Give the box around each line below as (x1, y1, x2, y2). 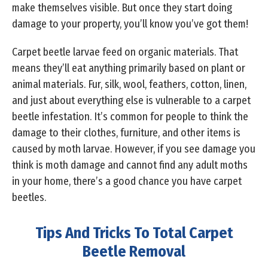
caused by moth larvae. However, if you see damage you (12, 142, 255, 156)
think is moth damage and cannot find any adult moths (12, 159, 248, 172)
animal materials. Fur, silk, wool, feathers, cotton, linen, (12, 78, 246, 92)
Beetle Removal (83, 242, 185, 261)
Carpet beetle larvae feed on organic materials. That (12, 45, 238, 59)
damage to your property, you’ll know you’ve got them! (12, 17, 248, 31)
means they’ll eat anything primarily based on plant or (12, 62, 245, 75)
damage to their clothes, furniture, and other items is (12, 126, 240, 140)
